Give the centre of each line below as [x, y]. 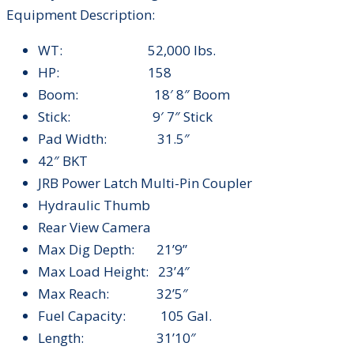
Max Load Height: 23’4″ [114, 271]
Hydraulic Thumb [94, 205]
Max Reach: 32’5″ [113, 294]
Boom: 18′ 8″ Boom [134, 94]
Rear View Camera [94, 227]
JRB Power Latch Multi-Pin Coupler [145, 183]
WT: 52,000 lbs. [127, 50]
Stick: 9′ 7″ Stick [125, 117]
